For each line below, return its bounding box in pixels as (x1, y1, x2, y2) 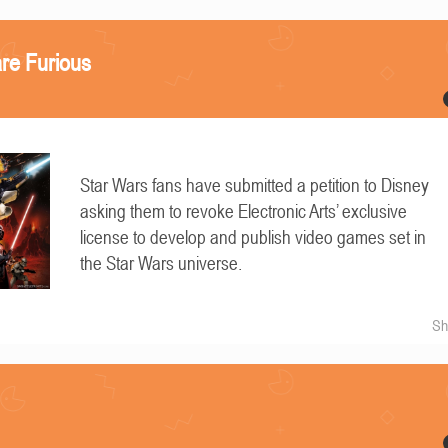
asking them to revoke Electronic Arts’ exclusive (80, 201, 408, 222)
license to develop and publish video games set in (80, 227, 427, 248)
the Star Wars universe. (80, 253, 243, 274)
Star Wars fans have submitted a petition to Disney (80, 175, 430, 196)
